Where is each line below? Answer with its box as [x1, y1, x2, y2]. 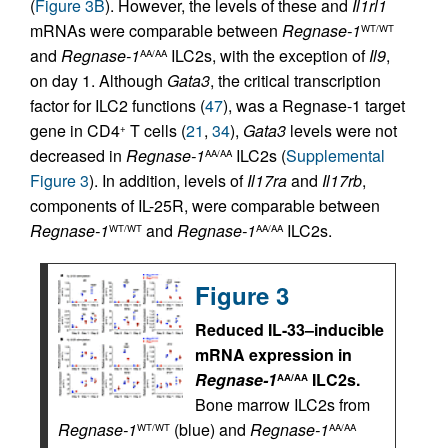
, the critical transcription [210, 69, 381, 93]
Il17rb [322, 169, 362, 193]
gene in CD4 [30, 119, 120, 143]
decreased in [30, 144, 126, 168]
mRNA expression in [195, 343, 352, 367]
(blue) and [170, 418, 250, 442]
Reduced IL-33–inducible [195, 318, 384, 342]
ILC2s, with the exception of [167, 44, 369, 68]
